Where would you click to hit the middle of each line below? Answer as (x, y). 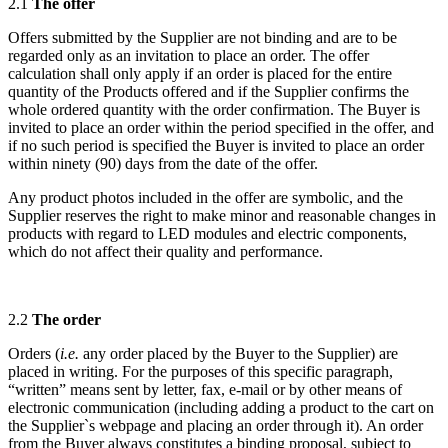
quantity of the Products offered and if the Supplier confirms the (208, 92)
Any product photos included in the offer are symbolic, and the (205, 198)
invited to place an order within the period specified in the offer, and (221, 128)
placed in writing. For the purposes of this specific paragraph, (200, 372)
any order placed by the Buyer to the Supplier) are (238, 354)
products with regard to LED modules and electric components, (207, 234)
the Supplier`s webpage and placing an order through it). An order (215, 426)
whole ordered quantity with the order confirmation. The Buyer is (214, 110)
